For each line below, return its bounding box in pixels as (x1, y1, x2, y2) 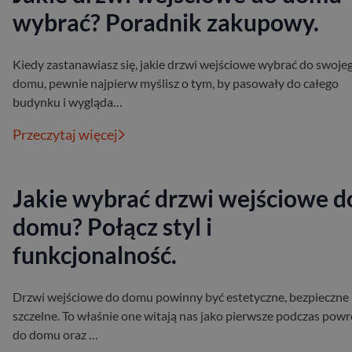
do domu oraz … (13, 327, 98, 343)
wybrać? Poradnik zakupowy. (13, 8, 319, 37)
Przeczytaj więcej (13, 126, 118, 144)
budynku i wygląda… (13, 94, 123, 110)
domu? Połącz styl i (13, 212, 212, 241)
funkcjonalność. (13, 240, 177, 269)
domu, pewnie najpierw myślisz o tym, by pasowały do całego (13, 75, 339, 91)
